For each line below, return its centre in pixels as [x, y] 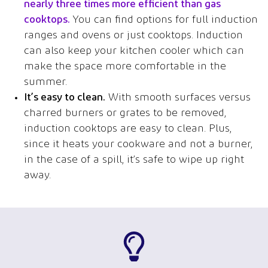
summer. [45, 83]
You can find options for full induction [164, 20]
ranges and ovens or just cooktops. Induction [133, 36]
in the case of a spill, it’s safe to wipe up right [134, 160]
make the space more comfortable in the [125, 67]
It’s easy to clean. [65, 98]
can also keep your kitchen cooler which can [134, 51]
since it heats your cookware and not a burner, [138, 145]
